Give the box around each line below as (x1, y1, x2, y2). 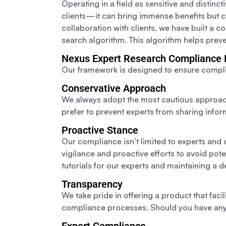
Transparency (62, 178, 123, 191)
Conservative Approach (62, 82, 166, 95)
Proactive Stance (62, 124, 138, 137)
